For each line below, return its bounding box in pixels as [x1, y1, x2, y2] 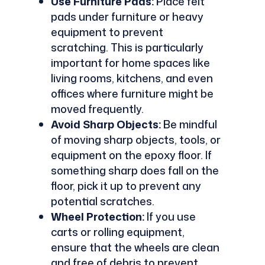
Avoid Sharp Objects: [50, 116, 161, 132]
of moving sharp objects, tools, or [50, 131, 221, 147]
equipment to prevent [50, 24, 163, 40]
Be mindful [160, 116, 217, 132]
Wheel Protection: [50, 208, 144, 224]
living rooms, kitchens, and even [50, 70, 213, 86]
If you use [144, 208, 196, 224]
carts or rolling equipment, [50, 224, 185, 240]
